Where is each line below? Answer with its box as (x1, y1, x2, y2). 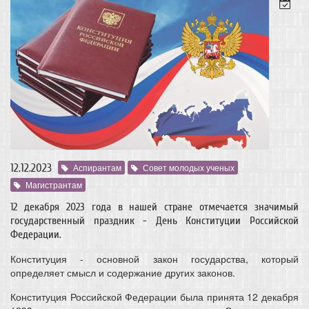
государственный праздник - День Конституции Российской (10, 215, 299, 228)
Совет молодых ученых (143, 161, 235, 174)
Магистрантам (26, 179, 82, 191)
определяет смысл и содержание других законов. (10, 266, 235, 280)
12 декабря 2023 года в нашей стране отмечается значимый (10, 201, 299, 214)
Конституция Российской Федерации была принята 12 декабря (10, 290, 299, 304)
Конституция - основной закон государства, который (10, 252, 299, 266)
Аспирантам (73, 161, 121, 174)
